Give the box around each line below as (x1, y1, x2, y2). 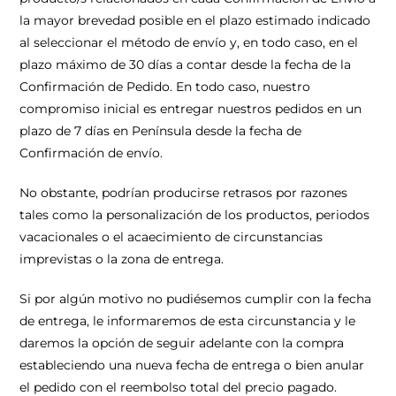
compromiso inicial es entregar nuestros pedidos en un (19, 101, 362, 117)
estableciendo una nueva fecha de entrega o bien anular (19, 357, 365, 373)
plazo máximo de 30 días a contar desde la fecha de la (19, 57, 352, 72)
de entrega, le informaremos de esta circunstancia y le (19, 313, 356, 329)
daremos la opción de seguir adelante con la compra (19, 335, 345, 351)
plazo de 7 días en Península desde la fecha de (19, 123, 302, 139)
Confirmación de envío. (19, 145, 164, 161)
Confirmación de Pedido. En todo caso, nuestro (19, 79, 311, 95)
